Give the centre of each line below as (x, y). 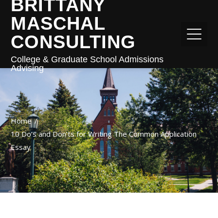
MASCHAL (58, 23)
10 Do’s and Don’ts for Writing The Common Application (104, 134)
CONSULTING (73, 42)
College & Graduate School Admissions (87, 59)
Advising (27, 68)
